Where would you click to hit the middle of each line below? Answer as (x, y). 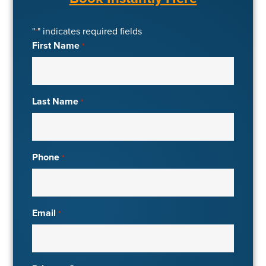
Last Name (56, 102)
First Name (56, 46)
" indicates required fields (90, 31)
